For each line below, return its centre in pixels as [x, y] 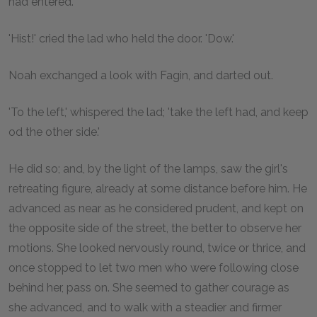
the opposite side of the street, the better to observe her [155, 228]
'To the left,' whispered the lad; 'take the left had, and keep [158, 112]
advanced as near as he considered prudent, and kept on [156, 208]
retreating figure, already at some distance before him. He [158, 188]
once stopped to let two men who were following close [154, 267]
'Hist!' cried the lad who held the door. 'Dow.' [121, 38]
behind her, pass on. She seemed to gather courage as [149, 287]
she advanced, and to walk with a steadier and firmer [145, 307]
